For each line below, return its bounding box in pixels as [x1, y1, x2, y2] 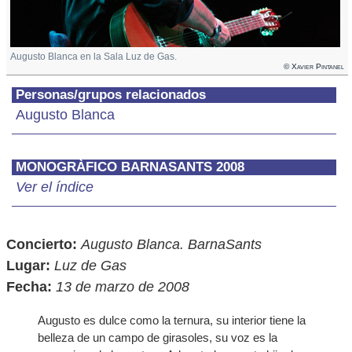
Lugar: [6, 258, 50, 273]
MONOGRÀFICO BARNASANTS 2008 [16, 159, 244, 174]
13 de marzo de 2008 [56, 279, 189, 295]
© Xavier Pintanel [284, 62, 344, 71]
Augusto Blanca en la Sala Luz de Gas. [10, 51, 177, 62]
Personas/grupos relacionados [16, 87, 206, 102]
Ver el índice [16, 179, 93, 195]
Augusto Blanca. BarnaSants [81, 236, 262, 252]
